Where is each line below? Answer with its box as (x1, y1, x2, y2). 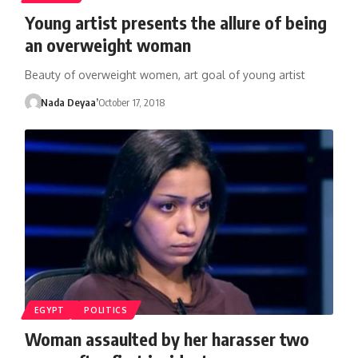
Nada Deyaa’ (41, 95, 99, 109)
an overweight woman (24, 33, 191, 56)
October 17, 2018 (98, 95, 165, 109)
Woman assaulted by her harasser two (24, 327, 309, 350)
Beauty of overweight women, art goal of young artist (24, 67, 305, 82)
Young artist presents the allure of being (24, 10, 327, 34)
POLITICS (84, 304, 128, 315)
